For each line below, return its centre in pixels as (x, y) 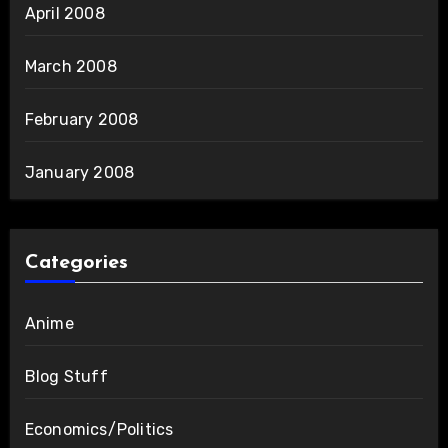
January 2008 (79, 173)
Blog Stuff (66, 377)
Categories (76, 263)
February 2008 (81, 120)
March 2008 (70, 67)
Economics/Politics (99, 430)
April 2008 (64, 14)
